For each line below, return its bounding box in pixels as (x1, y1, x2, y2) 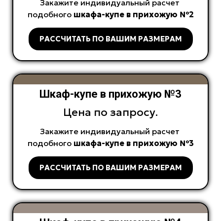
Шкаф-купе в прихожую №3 (39, 88, 182, 101)
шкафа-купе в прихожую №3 (73, 138, 194, 148)
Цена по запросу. (63, 106, 158, 119)
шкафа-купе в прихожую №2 (73, 9, 194, 20)
